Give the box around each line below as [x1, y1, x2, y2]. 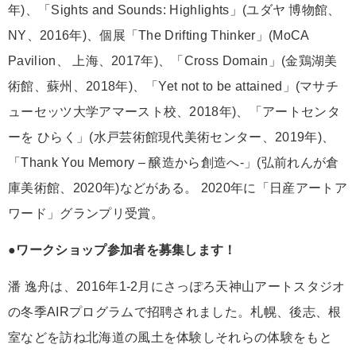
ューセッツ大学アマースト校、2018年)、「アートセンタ [8, 105, 340, 119]
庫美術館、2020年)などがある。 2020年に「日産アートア [8, 181, 347, 195]
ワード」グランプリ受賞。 [8, 207, 164, 221]
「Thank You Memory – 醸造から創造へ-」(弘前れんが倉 [8, 156, 339, 170]
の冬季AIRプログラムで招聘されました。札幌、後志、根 [8, 305, 342, 319]
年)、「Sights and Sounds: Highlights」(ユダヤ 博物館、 [8, 3, 341, 17]
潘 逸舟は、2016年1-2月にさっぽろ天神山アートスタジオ [8, 280, 346, 294]
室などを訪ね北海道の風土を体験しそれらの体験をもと [8, 331, 332, 345]
